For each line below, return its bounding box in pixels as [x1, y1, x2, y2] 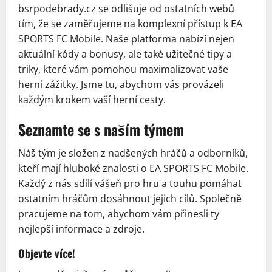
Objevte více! [18, 245, 75, 261]
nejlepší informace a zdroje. [18, 222, 144, 236]
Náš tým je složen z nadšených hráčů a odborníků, [18, 146, 248, 160]
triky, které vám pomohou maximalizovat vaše [18, 63, 228, 76]
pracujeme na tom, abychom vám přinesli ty [18, 207, 219, 220]
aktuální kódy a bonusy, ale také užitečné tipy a [18, 47, 232, 61]
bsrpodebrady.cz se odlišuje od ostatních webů [18, 2, 234, 15]
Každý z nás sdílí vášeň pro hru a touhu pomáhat [18, 177, 242, 190]
